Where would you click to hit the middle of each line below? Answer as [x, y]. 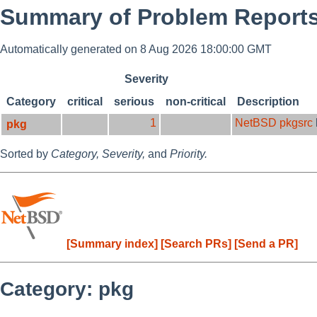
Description [268, 102]
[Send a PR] [266, 244]
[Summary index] [112, 244]
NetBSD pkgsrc [274, 123]
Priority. [189, 154]
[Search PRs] [196, 244]
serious [134, 102]
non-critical [196, 102]
